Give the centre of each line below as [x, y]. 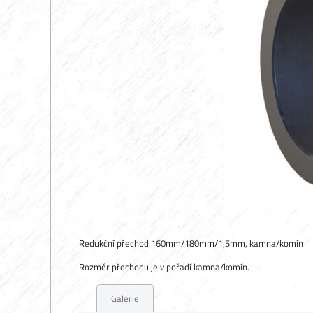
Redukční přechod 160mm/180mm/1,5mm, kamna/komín [191, 243]
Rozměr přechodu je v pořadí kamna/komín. [164, 267]
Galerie [125, 298]
